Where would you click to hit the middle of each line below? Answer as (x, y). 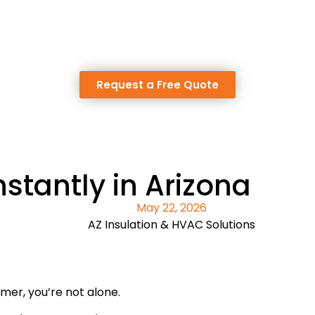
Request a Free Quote (157, 85)
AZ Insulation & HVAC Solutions (172, 225)
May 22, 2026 (172, 208)
